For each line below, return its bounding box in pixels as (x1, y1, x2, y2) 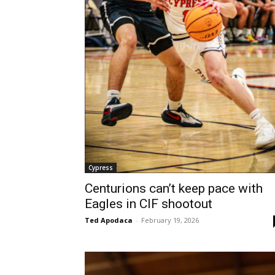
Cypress (88, 163, 113, 172)
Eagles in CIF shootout (85, 196, 212, 211)
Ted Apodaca (85, 215, 133, 225)
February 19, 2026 (141, 215, 199, 225)
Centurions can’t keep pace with (85, 180, 263, 196)
